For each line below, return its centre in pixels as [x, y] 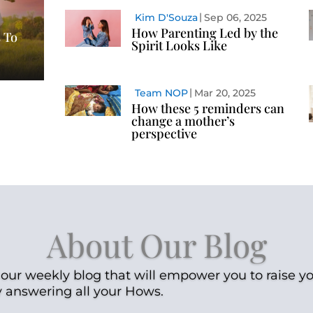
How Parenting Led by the [204, 33]
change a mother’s [183, 121]
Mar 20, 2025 [225, 93]
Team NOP [161, 93]
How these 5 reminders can [208, 109]
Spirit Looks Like [179, 46]
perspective [164, 134]
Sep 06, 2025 [235, 18]
